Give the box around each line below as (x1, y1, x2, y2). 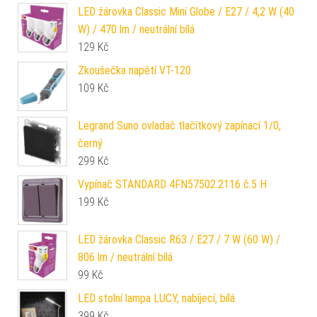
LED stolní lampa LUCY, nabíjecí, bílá (78, 291, 235, 305)
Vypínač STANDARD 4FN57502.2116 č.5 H (78, 177, 267, 191)
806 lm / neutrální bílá (78, 250, 173, 264)
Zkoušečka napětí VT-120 (78, 63, 191, 77)
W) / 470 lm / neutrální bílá (78, 22, 195, 36)
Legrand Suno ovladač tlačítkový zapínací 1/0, (78, 118, 281, 132)
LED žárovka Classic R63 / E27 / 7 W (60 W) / (78, 232, 280, 246)
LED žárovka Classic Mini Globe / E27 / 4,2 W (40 (78, 4, 294, 18)
